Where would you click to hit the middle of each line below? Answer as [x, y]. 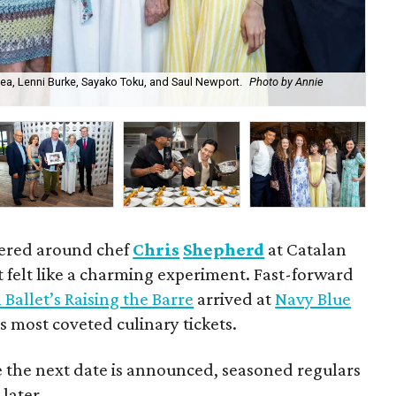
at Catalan [306, 249]
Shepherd [224, 249]
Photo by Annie [287, 82]
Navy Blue [313, 299]
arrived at [235, 299]
